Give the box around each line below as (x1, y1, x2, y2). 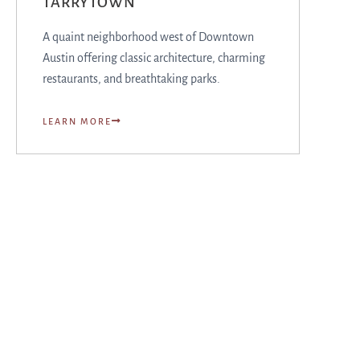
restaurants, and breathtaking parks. (43, 72, 220, 85)
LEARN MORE (43, 117, 112, 126)
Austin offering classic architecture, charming (43, 51, 265, 64)
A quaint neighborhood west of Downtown (43, 31, 254, 43)
